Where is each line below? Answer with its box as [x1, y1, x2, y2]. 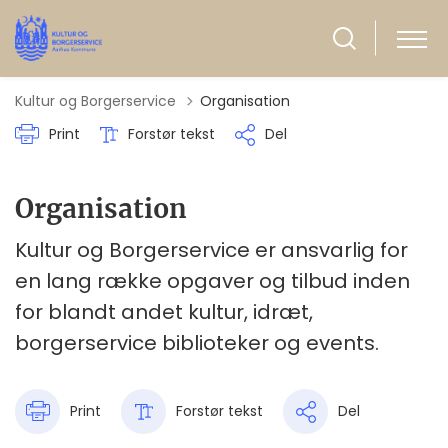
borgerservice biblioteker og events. [15, 328, 379, 357]
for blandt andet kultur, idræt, [15, 297, 313, 326]
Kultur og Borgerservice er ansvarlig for [15, 235, 408, 264]
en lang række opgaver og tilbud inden [15, 266, 410, 295]
